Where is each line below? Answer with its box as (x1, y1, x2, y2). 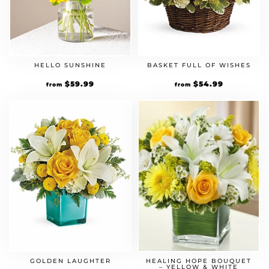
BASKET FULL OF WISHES (147, 61, 251, 69)
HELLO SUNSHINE (34, 61, 106, 69)
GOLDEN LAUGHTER (29, 257, 111, 265)
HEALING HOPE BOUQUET (146, 257, 252, 265)
